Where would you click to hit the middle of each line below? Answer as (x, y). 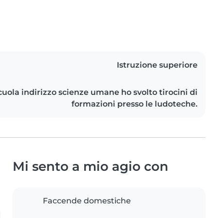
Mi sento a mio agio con (91, 166)
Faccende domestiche (87, 201)
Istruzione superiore (157, 65)
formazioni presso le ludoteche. (135, 104)
